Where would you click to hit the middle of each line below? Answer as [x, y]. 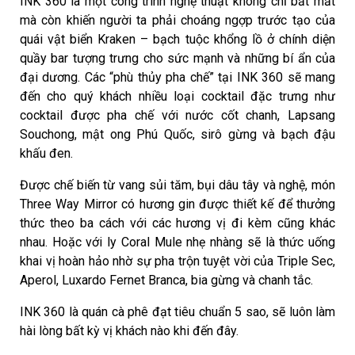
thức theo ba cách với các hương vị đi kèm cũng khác [177, 223]
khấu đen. [48, 153]
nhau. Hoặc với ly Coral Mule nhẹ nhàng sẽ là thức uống [177, 242]
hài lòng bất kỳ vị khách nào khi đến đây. [129, 330]
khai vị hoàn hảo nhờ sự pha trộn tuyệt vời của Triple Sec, [177, 261]
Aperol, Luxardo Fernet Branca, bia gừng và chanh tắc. [166, 280]
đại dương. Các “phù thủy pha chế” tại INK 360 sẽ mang [177, 77]
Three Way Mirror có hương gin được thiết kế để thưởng [177, 204]
